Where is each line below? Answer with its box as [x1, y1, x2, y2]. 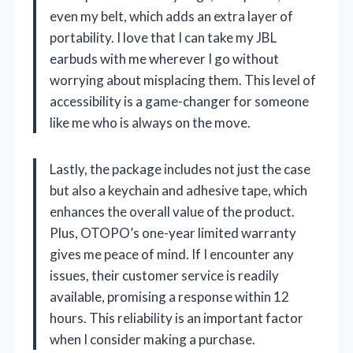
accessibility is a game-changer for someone [50, 92, 309, 110]
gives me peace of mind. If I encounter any [50, 245, 294, 262]
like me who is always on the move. [50, 113, 251, 131]
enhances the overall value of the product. [50, 203, 295, 220]
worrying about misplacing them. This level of [50, 71, 316, 88]
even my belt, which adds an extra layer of [50, 7, 293, 24]
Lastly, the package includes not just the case [50, 160, 310, 177]
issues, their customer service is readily [50, 266, 279, 284]
